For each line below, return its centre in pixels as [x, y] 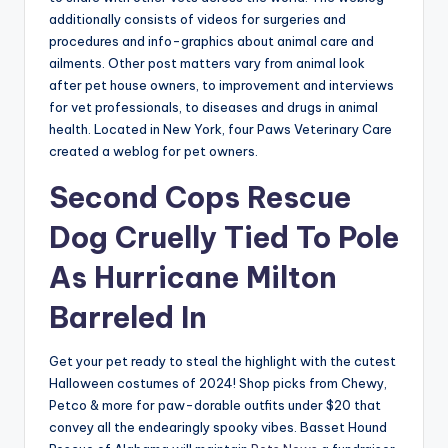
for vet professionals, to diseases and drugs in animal [213, 107]
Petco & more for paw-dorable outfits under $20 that [215, 405]
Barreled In [128, 318]
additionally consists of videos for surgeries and [197, 19]
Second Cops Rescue [200, 198]
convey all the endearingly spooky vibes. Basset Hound [218, 427]
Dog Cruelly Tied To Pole [224, 238]
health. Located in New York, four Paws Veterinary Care [220, 129]
